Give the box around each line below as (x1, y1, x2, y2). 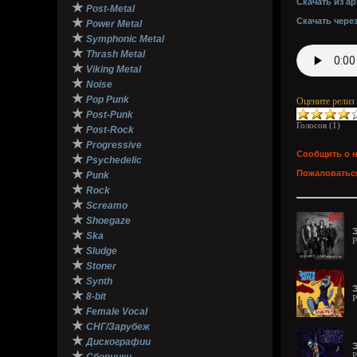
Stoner (86, 261, 116, 272)
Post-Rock (86, 124, 134, 135)
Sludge (86, 245, 117, 257)
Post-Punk (86, 109, 133, 120)
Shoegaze (86, 215, 131, 226)
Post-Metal (86, 3, 135, 14)
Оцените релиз (296, 96, 355, 107)
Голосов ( (296, 120, 332, 130)
